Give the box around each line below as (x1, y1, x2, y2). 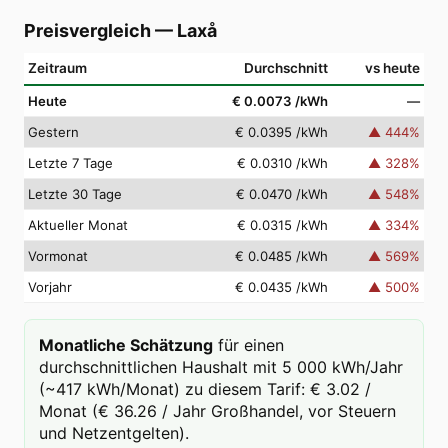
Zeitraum (28, 60, 87, 76)
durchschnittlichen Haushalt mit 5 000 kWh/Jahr (39, 357, 403, 377)
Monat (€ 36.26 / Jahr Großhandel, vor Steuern (39, 401, 396, 421)
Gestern (28, 124, 79, 140)
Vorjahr (28, 279, 72, 295)
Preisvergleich (24, 20, 151, 41)
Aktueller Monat (28, 217, 128, 233)
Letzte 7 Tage (28, 155, 113, 171)
